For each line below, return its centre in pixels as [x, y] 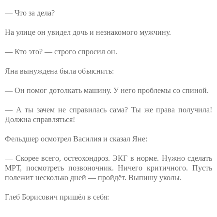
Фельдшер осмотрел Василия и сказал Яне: [76, 139]
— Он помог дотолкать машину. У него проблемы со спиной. [107, 90]
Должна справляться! [40, 119]
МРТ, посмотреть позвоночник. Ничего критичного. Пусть [108, 168]
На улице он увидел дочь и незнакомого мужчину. [88, 32]
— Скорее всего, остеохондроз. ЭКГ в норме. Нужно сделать [108, 158]
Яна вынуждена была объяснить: [59, 71]
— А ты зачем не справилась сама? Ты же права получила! [108, 109]
